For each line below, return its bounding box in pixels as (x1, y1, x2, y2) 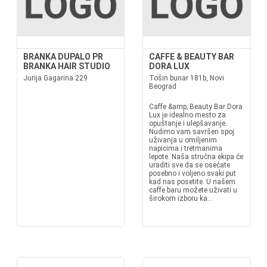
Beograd (149, 82, 176, 91)
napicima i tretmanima (149, 144, 222, 153)
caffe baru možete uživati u (149, 186, 237, 194)
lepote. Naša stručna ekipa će (149, 153, 243, 161)
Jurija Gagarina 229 (23, 74, 88, 82)
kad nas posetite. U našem (149, 178, 235, 186)
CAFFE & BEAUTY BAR (149, 52, 234, 61)
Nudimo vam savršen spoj (149, 128, 234, 136)
